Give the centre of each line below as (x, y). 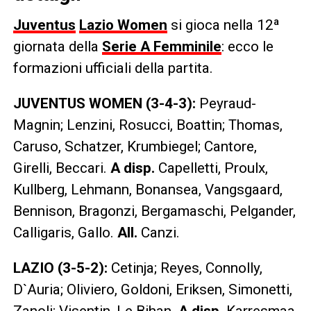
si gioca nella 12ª (223, 25)
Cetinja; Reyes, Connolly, (185, 268)
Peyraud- (227, 103)
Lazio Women (123, 25)
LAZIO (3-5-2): (60, 268)
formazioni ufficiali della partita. (113, 68)
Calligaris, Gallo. (65, 232)
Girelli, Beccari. (61, 168)
